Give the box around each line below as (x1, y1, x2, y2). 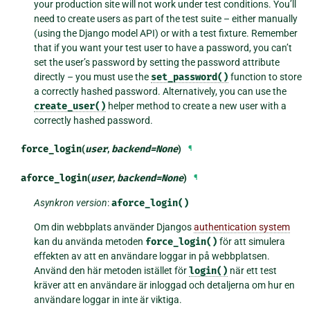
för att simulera (217, 235, 286, 247)
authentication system (194, 221, 291, 232)
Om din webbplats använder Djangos (34, 221, 194, 232)
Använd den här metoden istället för (34, 264, 190, 276)
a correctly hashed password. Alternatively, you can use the (34, 85, 287, 97)
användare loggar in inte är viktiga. (34, 293, 183, 305)
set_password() (151, 71, 229, 83)
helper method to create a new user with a (106, 100, 287, 111)
